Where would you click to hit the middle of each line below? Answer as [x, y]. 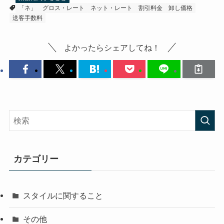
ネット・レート [111, 8]
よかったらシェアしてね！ [112, 47]
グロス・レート [63, 8]
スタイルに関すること [63, 195]
